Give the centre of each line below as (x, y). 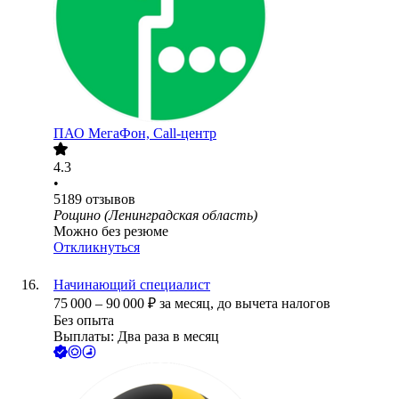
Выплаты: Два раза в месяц (136, 337)
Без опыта (84, 321)
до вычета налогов (274, 304)
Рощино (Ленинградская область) (155, 216)
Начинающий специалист (132, 285)
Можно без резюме (111, 232)
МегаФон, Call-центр (152, 134)
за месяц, (188, 304)
